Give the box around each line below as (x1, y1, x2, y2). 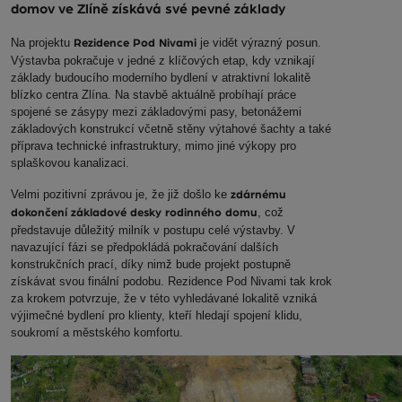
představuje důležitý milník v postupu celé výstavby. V (11, 223, 295, 237)
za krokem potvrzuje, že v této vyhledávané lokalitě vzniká (11, 291, 317, 305)
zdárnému (231, 188, 286, 201)
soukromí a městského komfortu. (11, 325, 183, 339)
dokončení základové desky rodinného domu (11, 206, 258, 219)
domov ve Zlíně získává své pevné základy (11, 2, 285, 16)
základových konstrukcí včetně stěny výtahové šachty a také (11, 121, 331, 135)
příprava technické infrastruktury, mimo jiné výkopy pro (11, 138, 296, 153)
